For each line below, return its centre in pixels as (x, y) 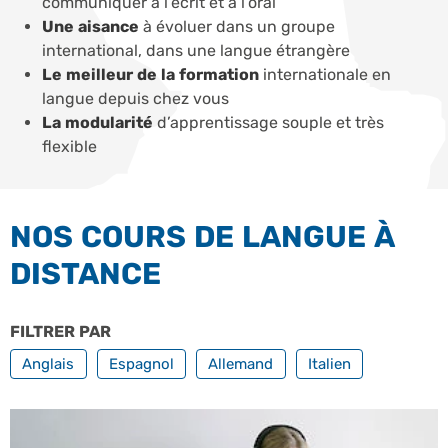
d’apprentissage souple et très (268, 123)
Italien (329, 364)
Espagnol (141, 364)
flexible (69, 147)
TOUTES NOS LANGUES (207, 332)
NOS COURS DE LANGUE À (202, 237)
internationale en (325, 75)
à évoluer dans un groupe (237, 27)
